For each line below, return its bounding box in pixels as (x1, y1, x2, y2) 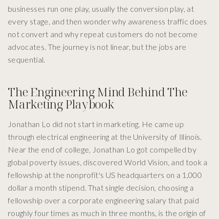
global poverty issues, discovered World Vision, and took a (8, 157, 208, 167)
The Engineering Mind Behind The (8, 84, 188, 100)
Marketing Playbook (8, 96, 114, 112)
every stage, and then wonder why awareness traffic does (8, 17, 207, 26)
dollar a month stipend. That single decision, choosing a (8, 183, 194, 193)
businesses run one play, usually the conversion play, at (8, 4, 194, 14)
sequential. (8, 55, 45, 65)
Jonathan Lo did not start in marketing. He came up (8, 119, 184, 129)
